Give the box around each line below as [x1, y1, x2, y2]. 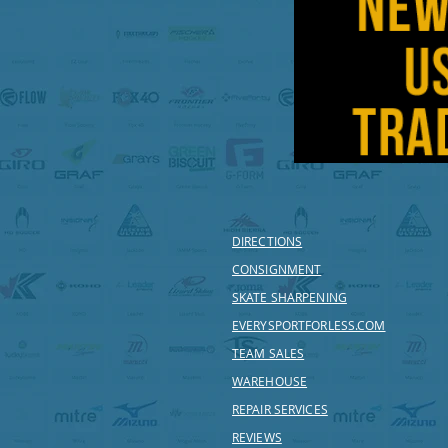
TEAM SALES [232, 345, 305, 361]
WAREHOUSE [232, 373, 308, 389]
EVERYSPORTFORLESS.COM [232, 317, 386, 333]
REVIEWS [232, 429, 282, 445]
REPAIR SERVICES [232, 401, 328, 417]
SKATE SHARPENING [232, 289, 347, 305]
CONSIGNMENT [232, 261, 322, 277]
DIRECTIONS [232, 233, 303, 249]
